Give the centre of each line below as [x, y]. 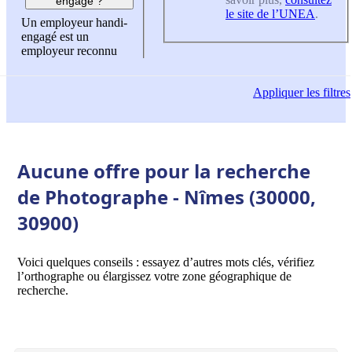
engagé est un [55, 37]
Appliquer [278, 93]
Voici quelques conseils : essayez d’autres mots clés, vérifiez [166, 262]
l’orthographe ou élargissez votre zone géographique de [154, 276]
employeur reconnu [69, 51]
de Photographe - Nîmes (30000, [167, 196]
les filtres [327, 93]
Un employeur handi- [74, 23]
